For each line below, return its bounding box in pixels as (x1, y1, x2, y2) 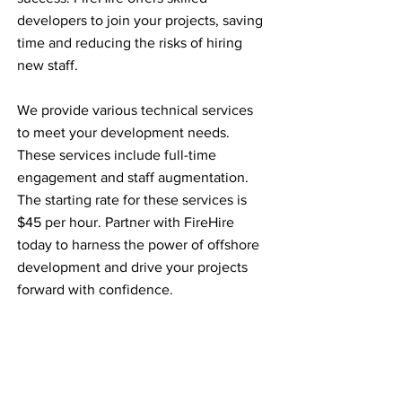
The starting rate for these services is (17, 192, 247, 207)
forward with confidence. (17, 282, 173, 297)
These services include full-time (17, 147, 216, 162)
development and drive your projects (17, 259, 248, 275)
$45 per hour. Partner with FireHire (17, 214, 234, 230)
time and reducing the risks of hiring (17, 35, 242, 50)
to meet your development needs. (17, 125, 230, 140)
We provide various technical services (17, 102, 253, 118)
